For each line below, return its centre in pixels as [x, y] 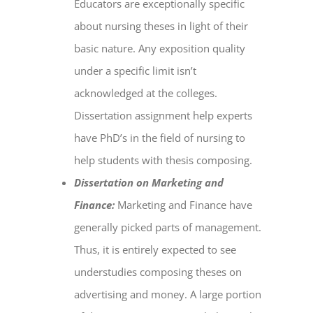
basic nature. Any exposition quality [160, 49]
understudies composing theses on [158, 272]
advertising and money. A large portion [168, 294]
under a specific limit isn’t [136, 71]
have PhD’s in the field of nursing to [160, 138]
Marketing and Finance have [184, 205]
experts [233, 116]
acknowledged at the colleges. [146, 93]
